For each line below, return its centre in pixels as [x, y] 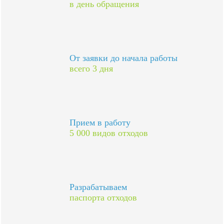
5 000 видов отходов [109, 133]
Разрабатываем [98, 187]
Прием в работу [100, 122]
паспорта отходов [103, 197]
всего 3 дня [91, 68]
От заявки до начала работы [124, 58]
